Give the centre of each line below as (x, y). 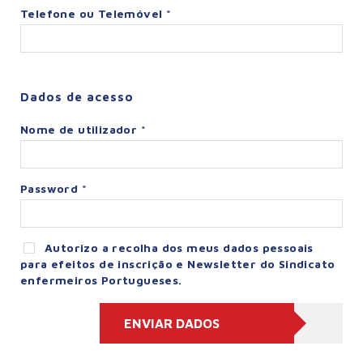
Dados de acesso (77, 97)
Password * (53, 189)
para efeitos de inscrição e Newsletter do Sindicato (178, 264)
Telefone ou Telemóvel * (96, 14)
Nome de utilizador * (83, 130)
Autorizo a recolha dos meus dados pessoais (179, 248)
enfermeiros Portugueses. (101, 280)
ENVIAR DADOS (172, 324)
